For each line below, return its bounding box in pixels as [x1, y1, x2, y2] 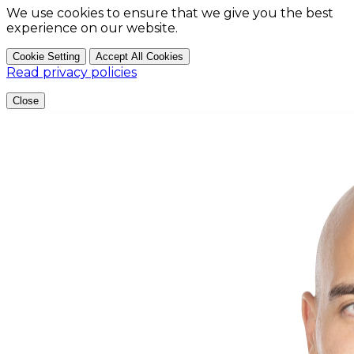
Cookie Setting [13, 50, 80, 62]
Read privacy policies [6, 64, 137, 80]
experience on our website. [6, 20, 178, 36]
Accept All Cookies [96, 50, 183, 62]
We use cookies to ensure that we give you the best [6, 5, 333, 21]
